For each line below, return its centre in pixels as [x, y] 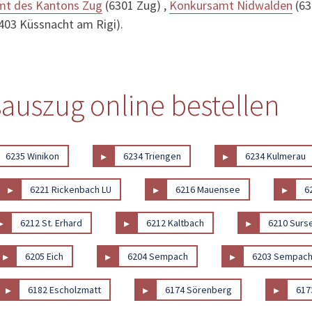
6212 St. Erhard [52, 223]
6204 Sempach [158, 256]
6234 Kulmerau [276, 156]
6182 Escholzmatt [65, 289]
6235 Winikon [33, 156]
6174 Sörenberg [199, 289]
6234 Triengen [153, 156]
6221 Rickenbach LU [71, 189]
